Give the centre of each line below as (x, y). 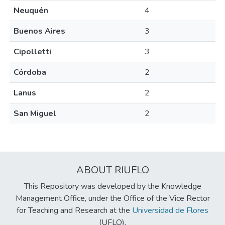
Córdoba (30, 72)
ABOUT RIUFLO (113, 170)
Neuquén (31, 11)
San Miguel (35, 114)
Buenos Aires (39, 31)
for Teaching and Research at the (74, 210)
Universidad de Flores (170, 210)
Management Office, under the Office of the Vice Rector (113, 198)
